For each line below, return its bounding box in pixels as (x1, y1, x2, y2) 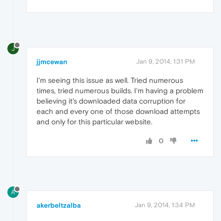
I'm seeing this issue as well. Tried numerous (37, 75, 183, 84)
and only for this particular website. (37, 117, 152, 126)
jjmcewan (37, 57, 67, 66)
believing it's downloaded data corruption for (37, 96, 185, 105)
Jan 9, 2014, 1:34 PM (135, 201, 195, 209)
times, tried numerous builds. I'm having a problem (37, 86, 203, 95)
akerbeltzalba (37, 201, 81, 210)
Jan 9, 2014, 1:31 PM (136, 57, 195, 65)
